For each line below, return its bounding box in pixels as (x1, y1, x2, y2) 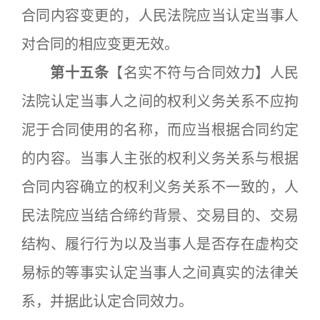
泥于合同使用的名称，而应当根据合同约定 (21, 121, 299, 139)
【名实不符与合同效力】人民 (109, 64, 299, 81)
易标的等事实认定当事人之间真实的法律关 (21, 264, 299, 281)
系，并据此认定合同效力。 (21, 293, 193, 310)
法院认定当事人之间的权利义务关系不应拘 (21, 93, 299, 110)
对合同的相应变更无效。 (21, 36, 179, 53)
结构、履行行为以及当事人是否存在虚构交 (21, 236, 299, 253)
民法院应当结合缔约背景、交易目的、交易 (21, 207, 299, 224)
